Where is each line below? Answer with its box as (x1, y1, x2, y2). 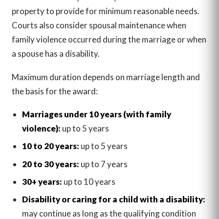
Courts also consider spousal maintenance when (12, 20, 186, 31)
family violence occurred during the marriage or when (12, 34, 206, 45)
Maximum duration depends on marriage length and (12, 71, 200, 82)
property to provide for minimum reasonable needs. (12, 6, 199, 17)
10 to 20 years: (22, 141, 79, 152)
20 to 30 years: (22, 158, 79, 169)
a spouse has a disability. (12, 48, 100, 59)
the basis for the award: (12, 86, 98, 96)
